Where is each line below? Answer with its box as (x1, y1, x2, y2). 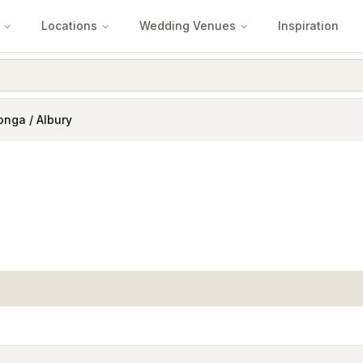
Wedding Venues (139, 19, 236, 32)
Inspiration (278, 19, 339, 32)
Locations (41, 19, 97, 32)
